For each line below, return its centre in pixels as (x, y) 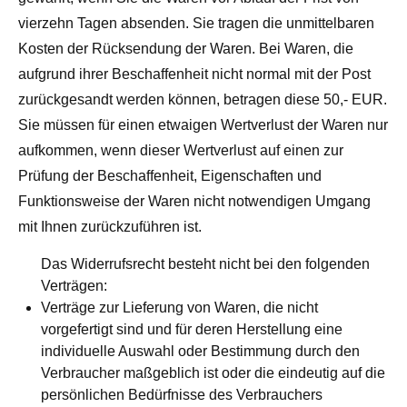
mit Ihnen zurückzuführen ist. (110, 227)
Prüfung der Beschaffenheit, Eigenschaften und (170, 176)
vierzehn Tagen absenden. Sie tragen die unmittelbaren (196, 24)
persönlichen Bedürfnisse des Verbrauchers (182, 395)
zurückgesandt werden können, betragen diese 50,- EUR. (203, 100)
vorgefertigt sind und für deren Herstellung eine (192, 330)
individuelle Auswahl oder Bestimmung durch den (200, 352)
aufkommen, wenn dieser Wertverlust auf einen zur (181, 151)
